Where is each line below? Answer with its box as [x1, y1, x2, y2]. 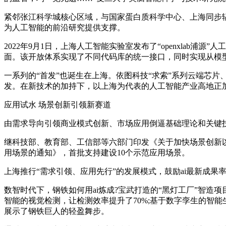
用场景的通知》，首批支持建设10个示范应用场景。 [4, 148, 190, 157]
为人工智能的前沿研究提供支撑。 [4, 23, 125, 32]
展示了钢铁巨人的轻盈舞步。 [4, 207, 109, 216]
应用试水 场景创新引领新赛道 [4, 100, 111, 109]
